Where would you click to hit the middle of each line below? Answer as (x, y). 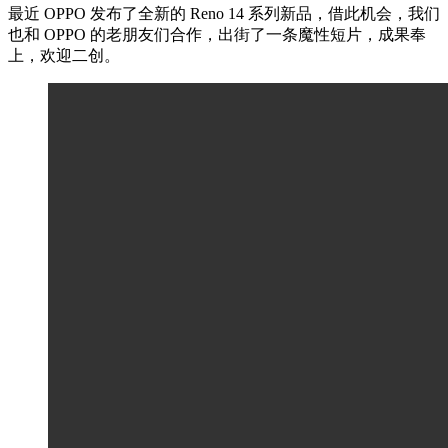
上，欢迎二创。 (64, 55)
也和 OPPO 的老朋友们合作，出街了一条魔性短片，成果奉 (217, 34)
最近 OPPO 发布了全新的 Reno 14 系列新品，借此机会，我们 (224, 13)
